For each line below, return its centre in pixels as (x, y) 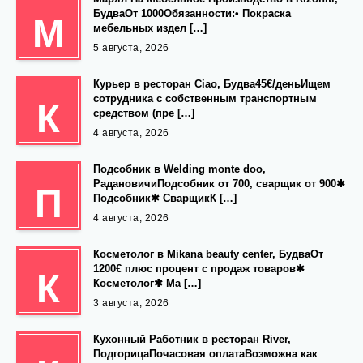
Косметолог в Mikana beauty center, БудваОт (208, 254)
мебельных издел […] (150, 28)
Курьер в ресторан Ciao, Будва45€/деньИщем (212, 84)
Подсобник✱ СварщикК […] (165, 199)
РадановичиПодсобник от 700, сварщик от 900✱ (219, 184)
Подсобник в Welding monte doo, (179, 169)
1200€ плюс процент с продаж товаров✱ (199, 269)
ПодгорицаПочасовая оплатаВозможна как (205, 354)
